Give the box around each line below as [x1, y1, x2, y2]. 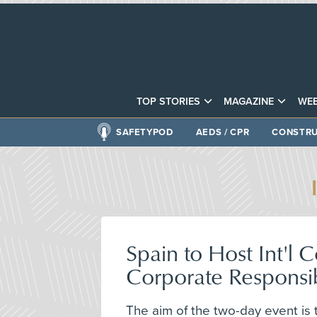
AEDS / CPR [195, 126, 250, 138]
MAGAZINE [224, 95, 275, 108]
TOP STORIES [137, 95, 201, 108]
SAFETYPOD [115, 126, 173, 138]
